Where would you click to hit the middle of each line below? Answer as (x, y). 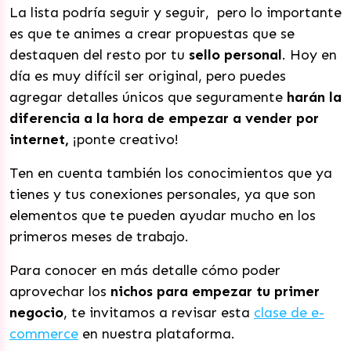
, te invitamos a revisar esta (159, 313)
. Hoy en (309, 55)
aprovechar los (58, 291)
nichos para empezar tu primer (213, 291)
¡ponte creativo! (124, 139)
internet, (39, 139)
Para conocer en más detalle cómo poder (145, 270)
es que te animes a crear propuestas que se (152, 34)
